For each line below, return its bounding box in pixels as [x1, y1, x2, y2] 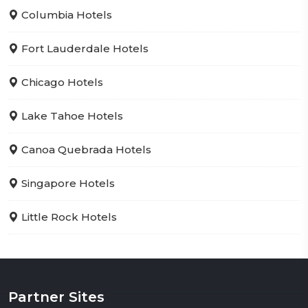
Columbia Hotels [19, 8, 112, 21]
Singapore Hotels [19, 176, 115, 190]
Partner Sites [8, 288, 104, 305]
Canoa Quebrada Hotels [19, 142, 151, 156]
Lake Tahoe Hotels [19, 109, 123, 122]
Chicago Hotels [19, 75, 103, 89]
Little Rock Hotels [19, 210, 117, 223]
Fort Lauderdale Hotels [19, 41, 148, 55]
